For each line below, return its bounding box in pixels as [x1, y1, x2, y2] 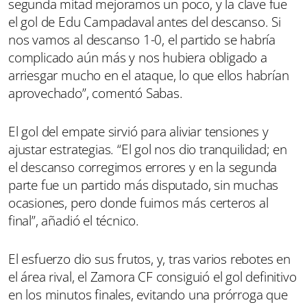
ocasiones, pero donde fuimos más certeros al [8, 194, 269, 212]
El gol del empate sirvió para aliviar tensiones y [8, 123, 269, 140]
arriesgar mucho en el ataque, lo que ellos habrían [8, 66, 289, 84]
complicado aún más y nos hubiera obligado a [8, 49, 267, 66]
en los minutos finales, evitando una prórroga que [8, 286, 288, 304]
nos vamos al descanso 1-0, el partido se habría [8, 31, 276, 49]
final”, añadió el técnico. [8, 212, 140, 230]
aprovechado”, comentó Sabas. [8, 84, 183, 102]
